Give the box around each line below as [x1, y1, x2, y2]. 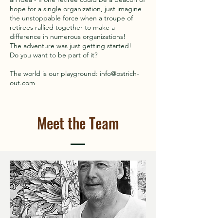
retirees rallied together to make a [10, 23, 115, 32]
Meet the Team [36, 112, 119, 134]
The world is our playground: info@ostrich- [10, 69, 139, 78]
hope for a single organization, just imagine [10, 4, 142, 13]
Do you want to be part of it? [10, 51, 97, 59]
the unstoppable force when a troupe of [10, 14, 133, 22]
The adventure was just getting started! [10, 41, 131, 50]
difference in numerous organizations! [10, 32, 126, 41]
